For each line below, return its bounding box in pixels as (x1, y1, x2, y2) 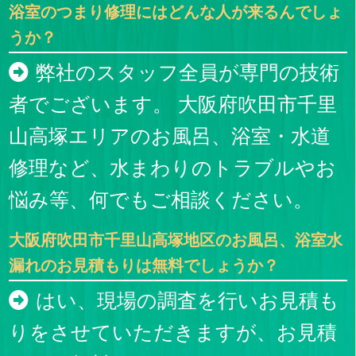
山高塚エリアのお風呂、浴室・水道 (9, 124, 331, 147)
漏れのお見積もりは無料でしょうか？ (9, 256, 280, 274)
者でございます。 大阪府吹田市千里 (9, 92, 338, 115)
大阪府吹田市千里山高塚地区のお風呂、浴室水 (9, 230, 343, 249)
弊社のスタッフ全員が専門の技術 (35, 60, 339, 83)
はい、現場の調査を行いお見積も (35, 289, 339, 312)
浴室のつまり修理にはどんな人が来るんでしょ (9, 2, 343, 21)
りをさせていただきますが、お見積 (9, 321, 338, 344)
